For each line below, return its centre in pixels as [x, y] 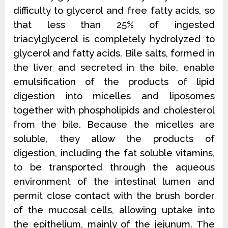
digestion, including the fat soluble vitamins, [114, 153]
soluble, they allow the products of [114, 138]
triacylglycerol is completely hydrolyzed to [114, 39]
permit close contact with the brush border [114, 195]
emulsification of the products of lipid [114, 81]
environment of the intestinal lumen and [114, 181]
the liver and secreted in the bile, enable [114, 67]
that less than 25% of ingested [114, 24]
